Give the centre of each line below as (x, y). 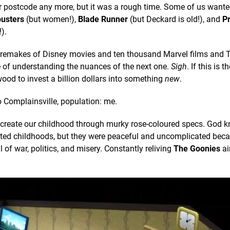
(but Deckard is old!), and (175, 19)
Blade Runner (103, 19)
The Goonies (197, 148)
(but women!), (51, 19)
